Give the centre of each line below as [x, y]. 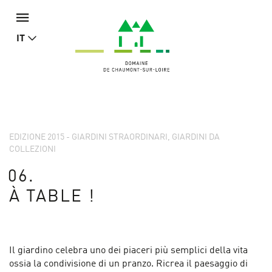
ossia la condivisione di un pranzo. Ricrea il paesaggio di [128, 264]
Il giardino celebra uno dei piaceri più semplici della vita [128, 250]
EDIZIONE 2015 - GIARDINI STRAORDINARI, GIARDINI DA [114, 137]
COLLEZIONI [32, 149]
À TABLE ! [53, 197]
